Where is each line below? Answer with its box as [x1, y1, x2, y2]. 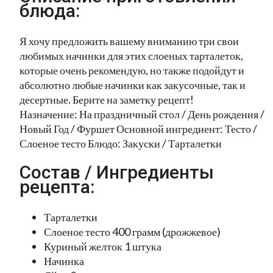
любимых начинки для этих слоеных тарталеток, [19, 48, 243, 62]
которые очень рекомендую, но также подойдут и [19, 63, 244, 77]
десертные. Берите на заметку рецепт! [19, 92, 194, 106]
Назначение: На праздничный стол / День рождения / [19, 107, 264, 121]
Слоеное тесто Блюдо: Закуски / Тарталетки [19, 136, 222, 150]
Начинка [44, 254, 84, 268]
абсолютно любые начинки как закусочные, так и [19, 77, 246, 91]
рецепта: [19, 176, 94, 198]
